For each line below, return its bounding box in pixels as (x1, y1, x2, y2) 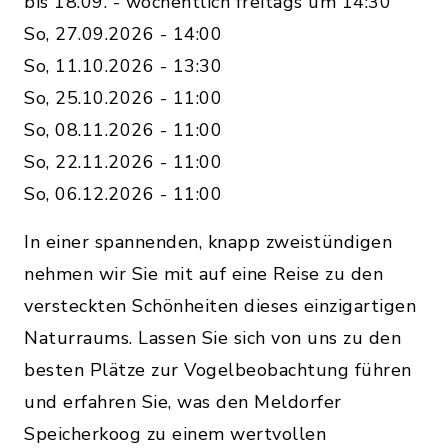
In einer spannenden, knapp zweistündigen (24, 230, 392, 255)
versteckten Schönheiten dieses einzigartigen (24, 294, 416, 319)
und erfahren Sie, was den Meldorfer (24, 390, 342, 415)
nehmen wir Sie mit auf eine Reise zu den (24, 262, 383, 287)
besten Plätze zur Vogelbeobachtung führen (24, 358, 412, 383)
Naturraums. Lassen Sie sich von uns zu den (24, 326, 401, 351)
